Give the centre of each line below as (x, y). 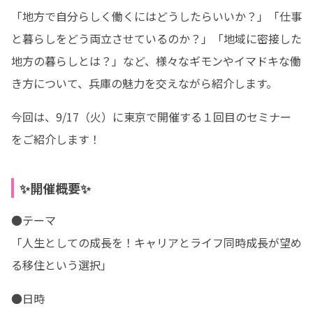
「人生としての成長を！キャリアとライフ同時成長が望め (156, 242)
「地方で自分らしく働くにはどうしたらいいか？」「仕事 (156, 16)
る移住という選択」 (61, 265)
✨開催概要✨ (55, 188)
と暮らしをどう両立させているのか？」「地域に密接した (156, 38)
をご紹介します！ (56, 139)
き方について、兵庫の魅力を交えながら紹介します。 (144, 83)
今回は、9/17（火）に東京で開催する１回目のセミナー (151, 117)
